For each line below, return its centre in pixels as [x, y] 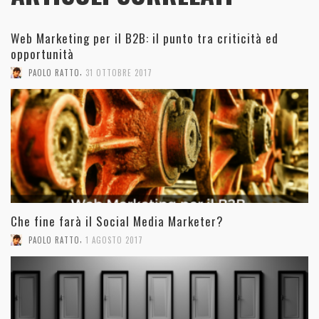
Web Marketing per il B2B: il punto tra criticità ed [145, 38]
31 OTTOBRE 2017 [119, 73]
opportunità [42, 54]
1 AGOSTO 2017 [114, 240]
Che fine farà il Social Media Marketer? [117, 221]
